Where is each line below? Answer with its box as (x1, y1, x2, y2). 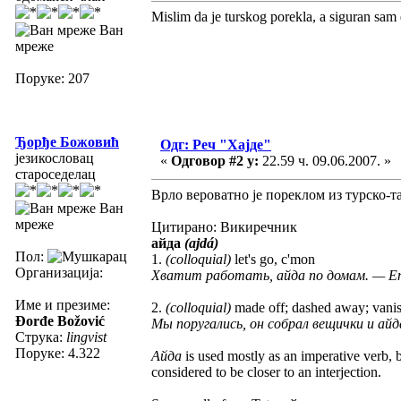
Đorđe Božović (15, 312, 105, 328)
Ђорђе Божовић (15, 133, 119, 149)
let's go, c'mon (231, 251, 315, 267)
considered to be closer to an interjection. (151, 363, 381, 380)
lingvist (66, 328, 107, 345)
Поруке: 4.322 (15, 345, 100, 361)
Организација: (15, 264, 103, 280)
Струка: (15, 328, 66, 345)
